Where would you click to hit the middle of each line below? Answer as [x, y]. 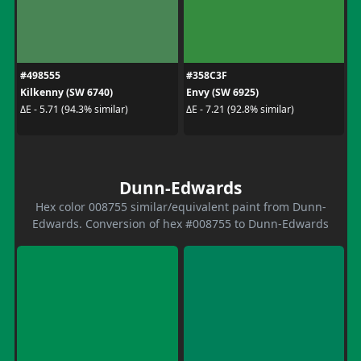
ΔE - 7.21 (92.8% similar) [240, 109]
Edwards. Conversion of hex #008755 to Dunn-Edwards [180, 223]
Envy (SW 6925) [222, 92]
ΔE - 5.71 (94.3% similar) [74, 109]
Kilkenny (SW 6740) [66, 92]
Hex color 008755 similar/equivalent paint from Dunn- [180, 206]
